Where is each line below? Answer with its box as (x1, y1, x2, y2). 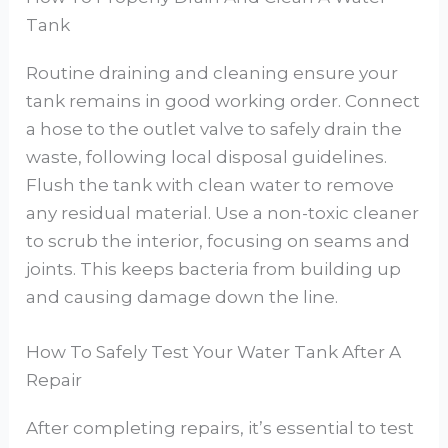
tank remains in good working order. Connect (26, 90, 421, 111)
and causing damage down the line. (26, 286, 339, 307)
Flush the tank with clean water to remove (26, 174, 395, 195)
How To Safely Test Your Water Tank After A (26, 341, 402, 362)
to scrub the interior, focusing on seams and (26, 230, 411, 251)
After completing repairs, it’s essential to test (26, 417, 415, 438)
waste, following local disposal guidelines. (26, 146, 388, 167)
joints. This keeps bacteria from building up (26, 258, 402, 279)
